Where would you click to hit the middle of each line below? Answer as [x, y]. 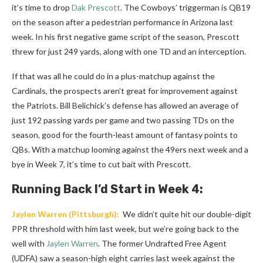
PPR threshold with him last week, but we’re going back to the [125, 229]
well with [29, 244]
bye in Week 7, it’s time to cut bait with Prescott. [101, 164]
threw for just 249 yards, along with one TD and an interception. [129, 52]
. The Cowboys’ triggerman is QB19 [186, 8]
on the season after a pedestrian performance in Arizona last [122, 22]
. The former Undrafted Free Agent [162, 244]
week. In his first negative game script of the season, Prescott [126, 37]
